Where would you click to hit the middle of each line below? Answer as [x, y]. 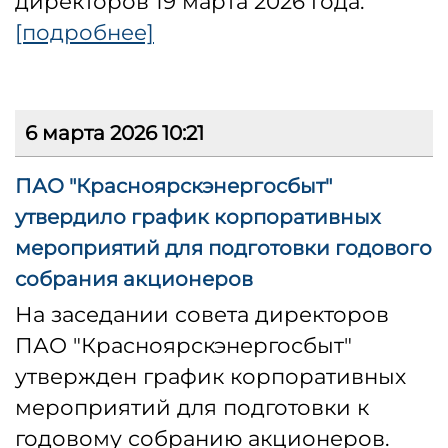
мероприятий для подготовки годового [223, 248]
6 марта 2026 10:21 [114, 133]
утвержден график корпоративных [210, 376]
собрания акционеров [134, 279]
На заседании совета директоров [202, 314]
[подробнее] [84, 32]
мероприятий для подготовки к [192, 407]
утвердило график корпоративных [198, 217]
